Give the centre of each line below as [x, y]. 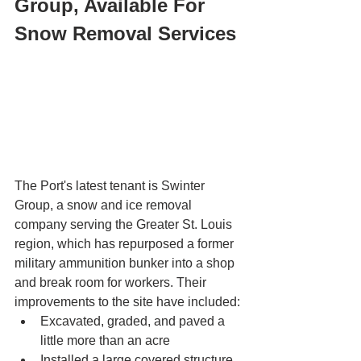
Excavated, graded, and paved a [134, 322]
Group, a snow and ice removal [105, 205]
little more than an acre [107, 341]
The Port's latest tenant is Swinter [111, 186]
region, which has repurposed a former [126, 244]
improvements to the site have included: [129, 302]
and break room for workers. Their [112, 283]
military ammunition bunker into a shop [126, 263]
